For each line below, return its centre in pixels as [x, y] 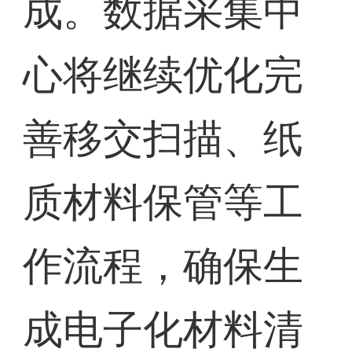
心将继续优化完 [163, 75]
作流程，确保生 [163, 266]
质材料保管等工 [163, 203]
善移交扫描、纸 [163, 139]
